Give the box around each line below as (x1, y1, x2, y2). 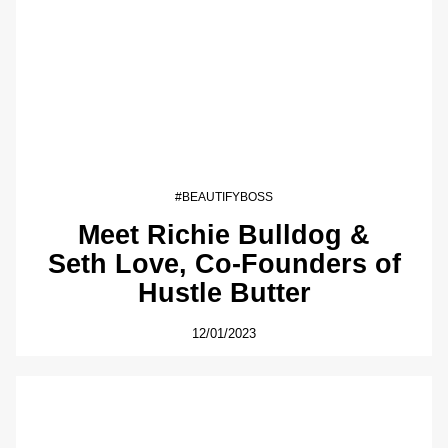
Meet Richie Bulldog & (78, 219, 370, 251)
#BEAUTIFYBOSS (175, 189, 273, 204)
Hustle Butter (137, 277, 311, 309)
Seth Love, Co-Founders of (47, 248, 401, 280)
